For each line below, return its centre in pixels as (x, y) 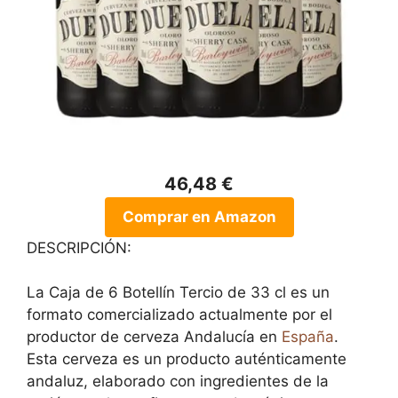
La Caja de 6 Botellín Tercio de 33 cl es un (178, 292)
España (308, 337)
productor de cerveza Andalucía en (154, 337)
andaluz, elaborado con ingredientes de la (178, 381)
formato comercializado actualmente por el (179, 314)
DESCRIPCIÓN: (79, 247)
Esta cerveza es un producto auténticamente (187, 359)
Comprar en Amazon (199, 216)
